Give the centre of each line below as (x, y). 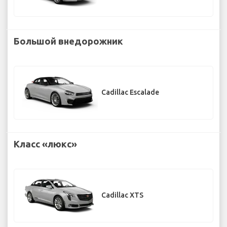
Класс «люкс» (45, 144)
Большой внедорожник (68, 41)
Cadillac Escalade (130, 92)
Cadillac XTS (122, 195)
